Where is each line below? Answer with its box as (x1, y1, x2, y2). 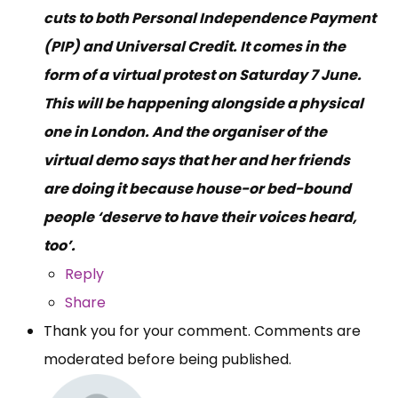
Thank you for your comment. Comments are (44, 320, 361, 341)
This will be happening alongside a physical (44, 92, 363, 114)
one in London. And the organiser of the (44, 121, 327, 142)
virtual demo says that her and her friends (44, 149, 350, 171)
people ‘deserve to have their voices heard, (44, 206, 357, 227)
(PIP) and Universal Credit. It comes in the (44, 36, 346, 57)
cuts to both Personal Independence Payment (44, 7, 376, 28)
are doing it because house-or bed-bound (44, 178, 351, 199)
